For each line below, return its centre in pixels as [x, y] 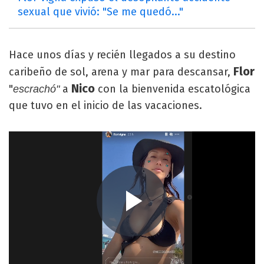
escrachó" [36, 89]
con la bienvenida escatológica [173, 89]
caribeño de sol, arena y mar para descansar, [121, 72]
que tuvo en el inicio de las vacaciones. [105, 105]
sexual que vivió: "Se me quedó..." [100, 11]
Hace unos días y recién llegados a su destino [122, 55]
